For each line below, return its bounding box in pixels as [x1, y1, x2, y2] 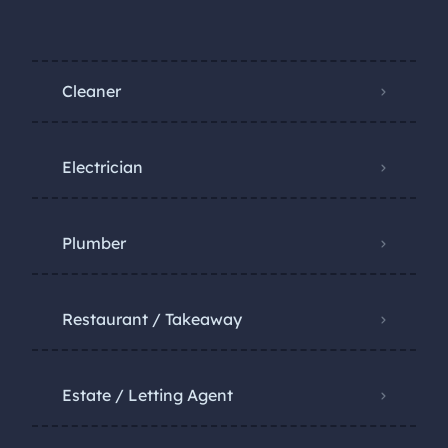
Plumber [62, 233, 126, 253]
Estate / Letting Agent [62, 385, 233, 405]
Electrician [62, 157, 143, 177]
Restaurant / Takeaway [62, 309, 242, 329]
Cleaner [62, 81, 121, 101]
